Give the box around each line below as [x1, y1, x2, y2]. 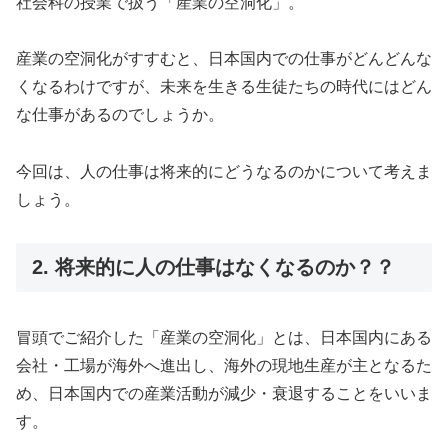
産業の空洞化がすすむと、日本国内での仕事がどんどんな [16, 50, 432, 68]
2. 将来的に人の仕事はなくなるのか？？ [32, 255, 395, 278]
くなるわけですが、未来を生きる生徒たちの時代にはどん [16, 78, 432, 96]
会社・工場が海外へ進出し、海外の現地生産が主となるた [16, 357, 432, 375]
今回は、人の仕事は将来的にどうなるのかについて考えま [16, 163, 432, 181]
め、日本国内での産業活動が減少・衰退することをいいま [16, 385, 432, 403]
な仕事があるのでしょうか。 [16, 106, 224, 124]
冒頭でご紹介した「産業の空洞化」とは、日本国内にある [16, 329, 432, 347]
